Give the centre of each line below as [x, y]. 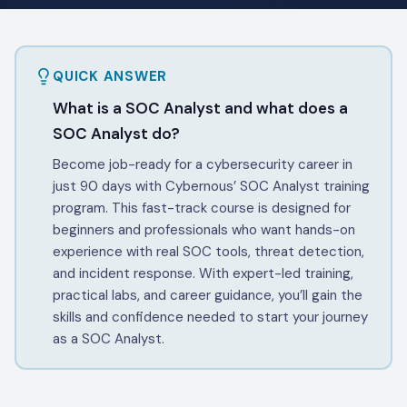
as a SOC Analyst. [109, 338]
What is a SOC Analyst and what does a [200, 108]
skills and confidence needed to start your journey [210, 317]
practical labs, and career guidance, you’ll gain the [208, 295]
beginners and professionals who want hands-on [204, 229]
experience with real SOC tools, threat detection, [208, 251]
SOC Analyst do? [116, 133]
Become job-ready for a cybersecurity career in [203, 164]
